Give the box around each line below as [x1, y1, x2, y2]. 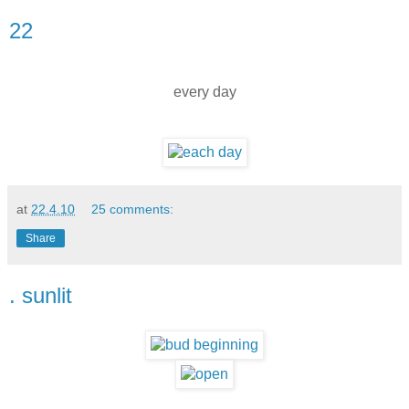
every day [173, 84, 236, 100]
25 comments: [91, 202, 174, 217]
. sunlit [9, 283, 72, 309]
